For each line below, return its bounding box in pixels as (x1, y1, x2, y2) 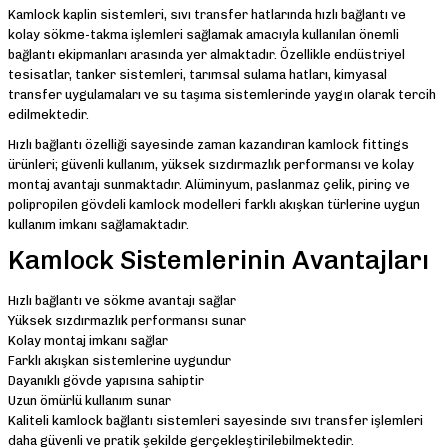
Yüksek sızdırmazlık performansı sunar (8, 313, 246, 329)
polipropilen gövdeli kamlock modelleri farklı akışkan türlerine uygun (8, 197, 420, 213)
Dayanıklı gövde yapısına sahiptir (8, 373, 204, 389)
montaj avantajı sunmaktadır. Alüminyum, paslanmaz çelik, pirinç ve (8, 177, 410, 193)
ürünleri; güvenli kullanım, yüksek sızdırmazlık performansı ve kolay (8, 157, 414, 173)
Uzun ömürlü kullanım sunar (8, 393, 171, 409)
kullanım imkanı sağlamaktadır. (8, 217, 189, 233)
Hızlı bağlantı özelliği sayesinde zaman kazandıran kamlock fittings (8, 137, 409, 153)
